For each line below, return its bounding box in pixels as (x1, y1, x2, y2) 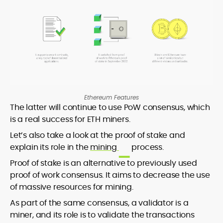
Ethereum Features (84, 93, 139, 102)
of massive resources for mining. (10, 181, 133, 193)
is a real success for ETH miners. (10, 113, 130, 125)
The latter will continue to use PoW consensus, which (10, 102, 210, 113)
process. (129, 141, 164, 153)
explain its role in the (10, 141, 91, 153)
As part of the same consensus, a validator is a (10, 197, 189, 209)
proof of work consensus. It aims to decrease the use (10, 169, 210, 181)
